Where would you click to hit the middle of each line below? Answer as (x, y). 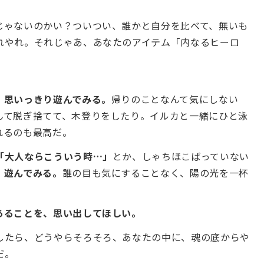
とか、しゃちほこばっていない (181, 156)
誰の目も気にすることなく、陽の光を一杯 (155, 172)
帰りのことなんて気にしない (175, 99)
